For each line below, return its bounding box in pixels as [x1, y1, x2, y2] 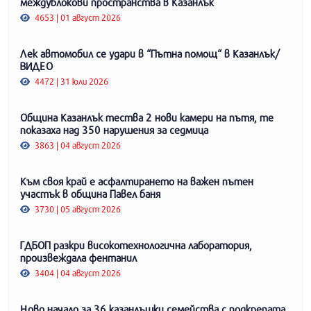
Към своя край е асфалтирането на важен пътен [20, 175, 253, 188]
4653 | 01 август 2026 [33, 12, 121, 24]
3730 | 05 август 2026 [33, 203, 121, 215]
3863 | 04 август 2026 [33, 140, 121, 151]
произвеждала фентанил [20, 251, 137, 264]
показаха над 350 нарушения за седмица [20, 124, 208, 137]
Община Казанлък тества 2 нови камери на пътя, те [20, 111, 274, 124]
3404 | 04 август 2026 [33, 267, 121, 279]
